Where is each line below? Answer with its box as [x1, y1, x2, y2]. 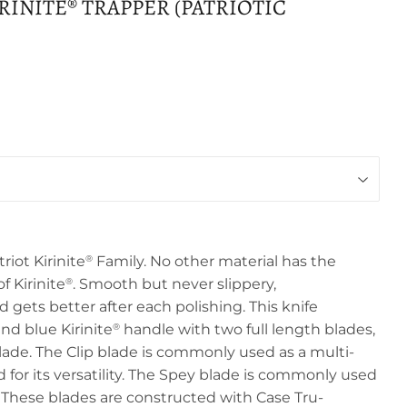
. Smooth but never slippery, [73, 275, 276, 293]
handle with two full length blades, [124, 321, 375, 338]
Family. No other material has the [96, 253, 336, 270]
